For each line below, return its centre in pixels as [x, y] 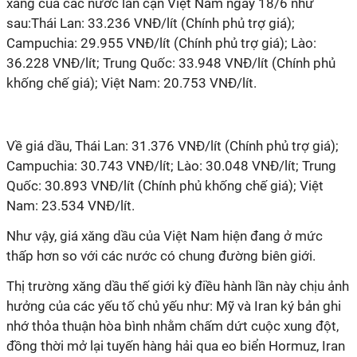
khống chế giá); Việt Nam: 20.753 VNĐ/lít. [131, 83]
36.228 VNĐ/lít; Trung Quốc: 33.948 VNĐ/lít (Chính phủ [171, 63]
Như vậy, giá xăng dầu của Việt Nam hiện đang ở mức [165, 236]
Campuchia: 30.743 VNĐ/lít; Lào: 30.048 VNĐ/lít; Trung [171, 166]
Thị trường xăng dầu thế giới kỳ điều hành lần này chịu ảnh [178, 286]
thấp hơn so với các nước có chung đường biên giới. [161, 256]
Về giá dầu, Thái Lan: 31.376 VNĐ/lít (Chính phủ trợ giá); [173, 146]
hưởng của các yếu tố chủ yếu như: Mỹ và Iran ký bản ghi [174, 306]
